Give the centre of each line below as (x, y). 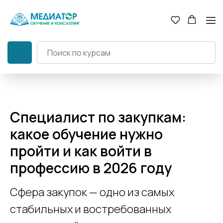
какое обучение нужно (86, 134)
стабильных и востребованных (91, 209)
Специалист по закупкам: (98, 117)
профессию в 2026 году (91, 168)
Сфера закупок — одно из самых (92, 192)
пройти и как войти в (81, 151)
